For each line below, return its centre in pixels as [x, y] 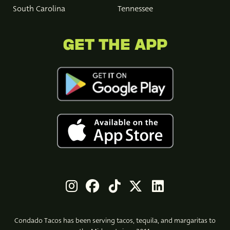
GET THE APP [115, 45]
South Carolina [39, 9]
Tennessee [135, 9]
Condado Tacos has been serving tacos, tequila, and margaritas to [115, 221]
